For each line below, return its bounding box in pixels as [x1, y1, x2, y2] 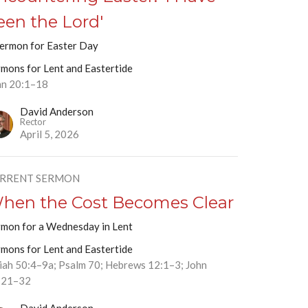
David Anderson [20, 105, 94, 118]
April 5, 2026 [20, 128, 80, 141]
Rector [20, 116, 47, 128]
